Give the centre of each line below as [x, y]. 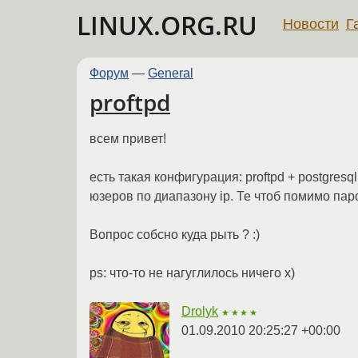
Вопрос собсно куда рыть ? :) [175, 234]
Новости [311, 24]
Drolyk [200, 311]
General [171, 73]
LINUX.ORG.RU [167, 25]
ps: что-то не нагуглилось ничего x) [192, 272]
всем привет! [128, 138]
